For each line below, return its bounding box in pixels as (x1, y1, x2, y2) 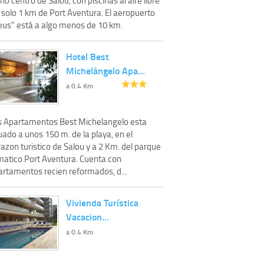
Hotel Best (66, 49, 109, 63)
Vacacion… (66, 209, 109, 223)
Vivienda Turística (66, 195, 138, 209)
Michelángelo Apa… (66, 63, 145, 77)
